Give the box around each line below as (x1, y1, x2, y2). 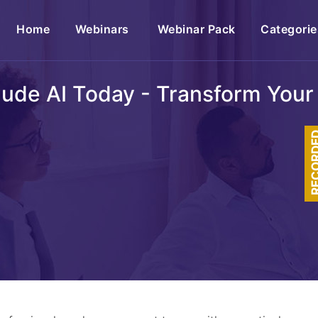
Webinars (75, 22, 133, 36)
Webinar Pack (157, 22, 236, 36)
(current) (49, 21, 101, 35)
